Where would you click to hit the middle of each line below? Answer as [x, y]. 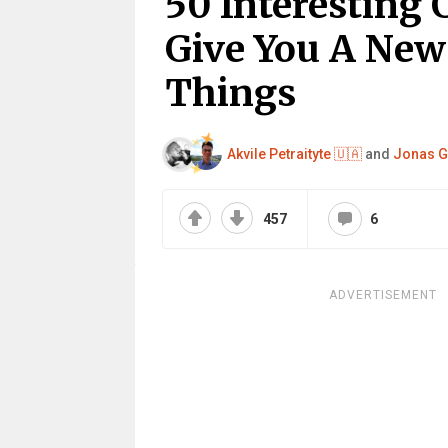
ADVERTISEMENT [382, 295]
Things [230, 93]
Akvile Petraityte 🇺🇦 [294, 154]
